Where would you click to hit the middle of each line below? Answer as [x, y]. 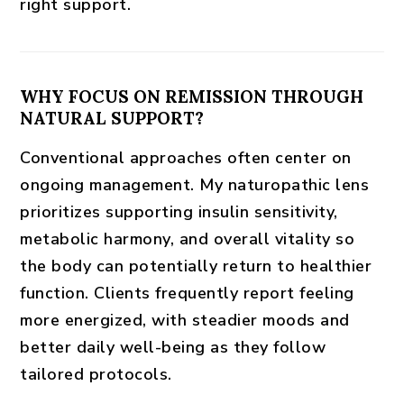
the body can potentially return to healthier [196, 266]
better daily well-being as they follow [173, 347]
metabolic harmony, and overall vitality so [188, 239]
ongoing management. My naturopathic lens [195, 185]
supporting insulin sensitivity [220, 212]
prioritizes [63, 212]
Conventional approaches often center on [186, 158]
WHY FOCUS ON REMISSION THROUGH [192, 96]
